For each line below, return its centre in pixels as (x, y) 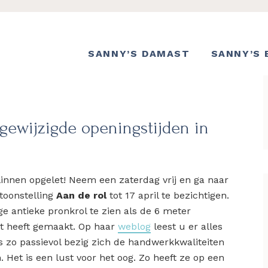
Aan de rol (81, 196)
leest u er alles (187, 227)
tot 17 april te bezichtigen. (168, 196)
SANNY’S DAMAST (139, 54)
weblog (134, 227)
